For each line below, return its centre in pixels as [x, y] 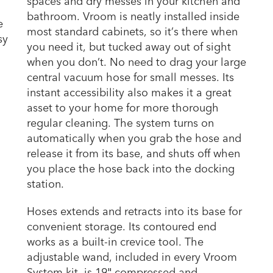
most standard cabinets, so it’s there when [132, 32]
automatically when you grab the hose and [134, 139]
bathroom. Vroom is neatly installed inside [133, 17]
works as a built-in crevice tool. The [115, 243]
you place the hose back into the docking [131, 169]
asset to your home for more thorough [123, 108]
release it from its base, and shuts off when [133, 154]
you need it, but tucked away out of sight [129, 48]
